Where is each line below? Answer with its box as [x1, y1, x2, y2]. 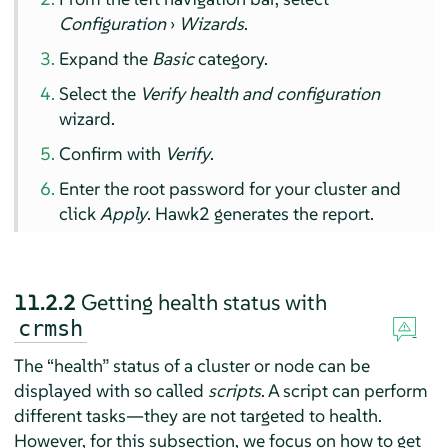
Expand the [59, 47, 153, 71]
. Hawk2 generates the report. [147, 202, 375, 226]
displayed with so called [13, 379, 208, 403]
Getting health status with [80, 288, 327, 317]
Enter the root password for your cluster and [59, 177, 402, 201]
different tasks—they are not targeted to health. [13, 404, 382, 428]
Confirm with [59, 142, 166, 166]
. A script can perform [260, 379, 428, 403]
